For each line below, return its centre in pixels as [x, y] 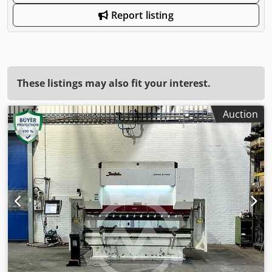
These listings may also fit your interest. [114, 83]
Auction [240, 114]
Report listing [141, 15]
